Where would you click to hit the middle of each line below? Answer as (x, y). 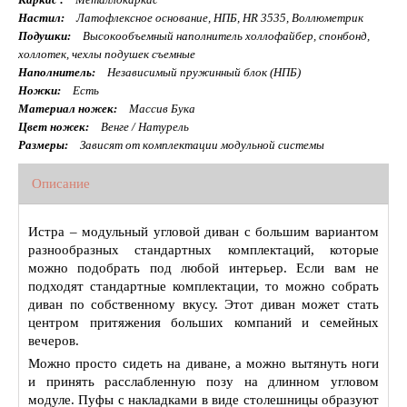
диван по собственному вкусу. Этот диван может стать (203, 305)
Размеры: (43, 145)
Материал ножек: (68, 109)
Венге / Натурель (144, 127)
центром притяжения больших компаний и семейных (203, 323)
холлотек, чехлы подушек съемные (107, 55)
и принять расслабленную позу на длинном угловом (203, 382)
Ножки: (40, 91)
